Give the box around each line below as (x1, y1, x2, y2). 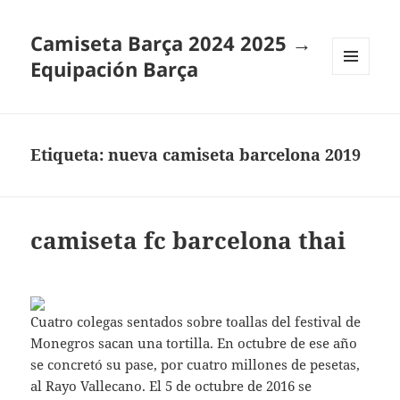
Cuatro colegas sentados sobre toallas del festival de (30, 312, 362, 331)
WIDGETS (332, 104, 383, 121)
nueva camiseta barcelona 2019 (108, 144, 362, 166)
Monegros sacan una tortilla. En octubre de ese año (30, 334, 358, 353)
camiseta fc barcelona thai (30, 224, 346, 257)
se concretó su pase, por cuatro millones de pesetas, (30, 355, 361, 374)
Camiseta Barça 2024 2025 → (30, 29, 312, 57)
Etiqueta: (30, 144, 109, 166)
